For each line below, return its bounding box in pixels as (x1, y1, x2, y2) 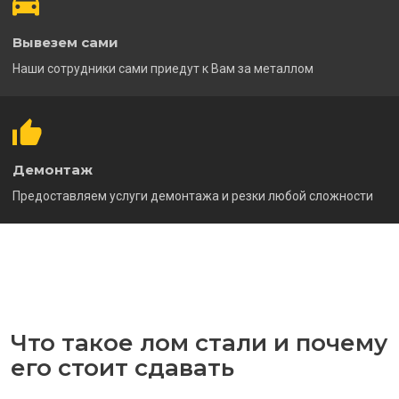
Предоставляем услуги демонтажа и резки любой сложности (12, 189, 373, 204)
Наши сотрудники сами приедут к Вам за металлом (12, 61, 313, 77)
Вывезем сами (12, 34, 118, 52)
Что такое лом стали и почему (11, 329, 387, 358)
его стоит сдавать (11, 354, 234, 383)
